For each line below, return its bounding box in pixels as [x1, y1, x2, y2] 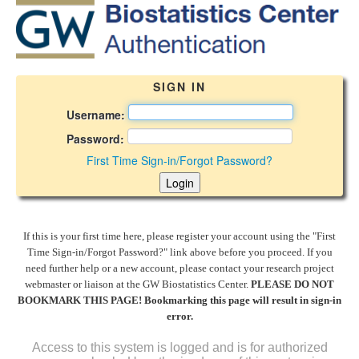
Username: [66, 106, 125, 123]
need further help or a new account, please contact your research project [25, 262, 334, 275]
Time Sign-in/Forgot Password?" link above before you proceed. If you [26, 246, 333, 259]
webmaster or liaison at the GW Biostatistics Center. [25, 278, 251, 291]
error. [166, 310, 193, 323]
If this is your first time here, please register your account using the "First [23, 230, 336, 243]
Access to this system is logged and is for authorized [31, 341, 328, 355]
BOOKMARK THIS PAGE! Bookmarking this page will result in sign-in [18, 294, 341, 307]
